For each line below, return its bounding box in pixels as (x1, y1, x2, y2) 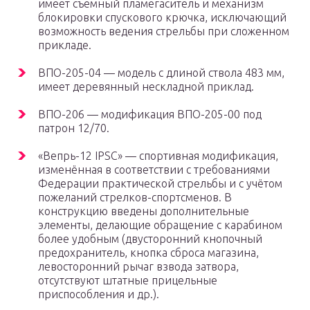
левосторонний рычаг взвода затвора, (38, 260, 239, 273)
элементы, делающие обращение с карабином (38, 219, 282, 232)
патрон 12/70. (38, 122, 109, 135)
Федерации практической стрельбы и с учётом (38, 177, 282, 190)
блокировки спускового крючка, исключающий (38, 11, 286, 24)
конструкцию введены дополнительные (38, 205, 249, 218)
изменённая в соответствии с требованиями (38, 163, 270, 176)
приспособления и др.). (38, 288, 159, 301)
